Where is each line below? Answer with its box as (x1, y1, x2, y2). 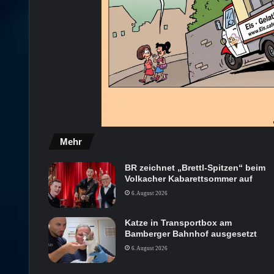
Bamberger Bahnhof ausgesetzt (124, 229, 257, 239)
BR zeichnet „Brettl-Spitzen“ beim (124, 163, 265, 173)
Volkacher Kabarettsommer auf (124, 174, 253, 184)
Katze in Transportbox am (124, 218, 232, 228)
